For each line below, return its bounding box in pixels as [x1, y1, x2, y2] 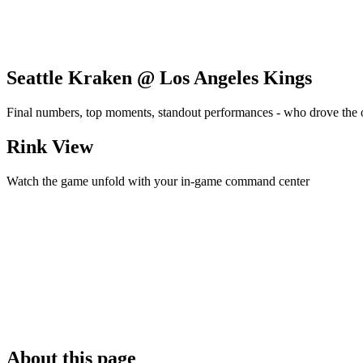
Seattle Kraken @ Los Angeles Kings [6, 67, 312, 89]
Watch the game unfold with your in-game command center [6, 174, 310, 189]
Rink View [6, 136, 93, 158]
